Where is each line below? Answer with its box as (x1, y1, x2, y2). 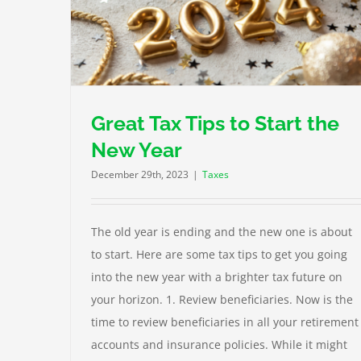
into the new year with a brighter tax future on (91, 269, 342, 285)
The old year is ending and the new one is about (91, 224, 352, 240)
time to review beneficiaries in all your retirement (91, 314, 359, 330)
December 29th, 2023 (91, 168, 189, 182)
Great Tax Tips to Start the (91, 111, 339, 136)
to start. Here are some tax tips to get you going (91, 247, 347, 263)
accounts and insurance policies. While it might (91, 337, 347, 353)
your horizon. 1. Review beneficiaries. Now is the (91, 292, 353, 308)
